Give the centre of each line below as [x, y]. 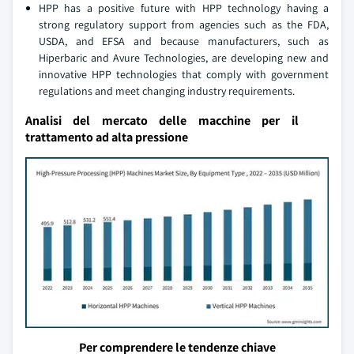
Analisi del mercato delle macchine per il [162, 121]
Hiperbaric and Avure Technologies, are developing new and [184, 58]
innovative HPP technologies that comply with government [184, 74]
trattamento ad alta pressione [107, 137]
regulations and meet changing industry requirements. [167, 91]
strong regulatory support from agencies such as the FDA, [184, 24]
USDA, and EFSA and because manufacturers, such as [184, 41]
